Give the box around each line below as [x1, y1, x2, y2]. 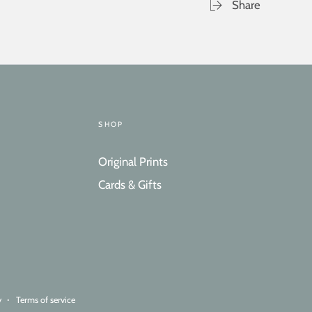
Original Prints [98, 154, 169, 169]
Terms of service [15, 294, 75, 305]
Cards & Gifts [98, 177, 162, 192]
